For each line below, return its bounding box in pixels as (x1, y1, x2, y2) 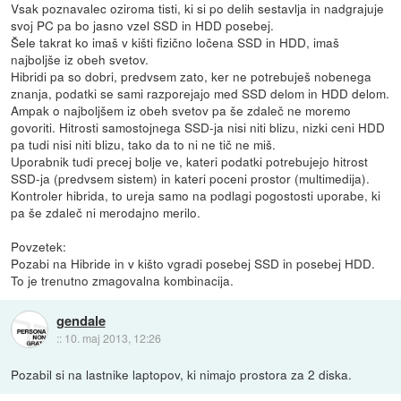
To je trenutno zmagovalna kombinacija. (11, 270, 235, 289)
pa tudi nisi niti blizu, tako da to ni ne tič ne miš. (11, 134, 277, 153)
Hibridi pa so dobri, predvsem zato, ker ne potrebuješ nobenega (11, 66, 372, 85)
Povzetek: (11, 236, 67, 255)
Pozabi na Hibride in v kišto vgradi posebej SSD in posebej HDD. (11, 253, 376, 272)
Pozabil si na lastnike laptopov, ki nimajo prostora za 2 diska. (11, 364, 353, 383)
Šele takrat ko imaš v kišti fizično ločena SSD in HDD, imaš (11, 32, 340, 51)
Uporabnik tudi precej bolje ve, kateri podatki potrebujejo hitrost (11, 151, 369, 170)
